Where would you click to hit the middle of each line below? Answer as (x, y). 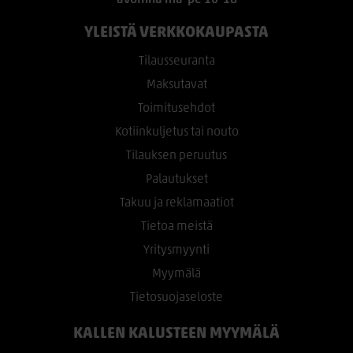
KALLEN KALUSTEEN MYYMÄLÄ (176, 334)
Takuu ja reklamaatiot (176, 203)
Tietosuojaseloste (176, 297)
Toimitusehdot (176, 108)
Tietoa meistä (176, 227)
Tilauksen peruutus (176, 156)
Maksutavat (176, 85)
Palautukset (176, 179)
